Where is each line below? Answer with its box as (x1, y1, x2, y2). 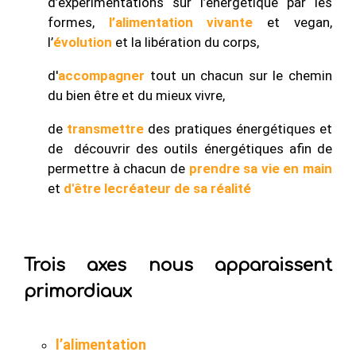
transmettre (63, 121, 145, 137)
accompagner (58, 68, 145, 84)
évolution (53, 34, 113, 51)
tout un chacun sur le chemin (145, 68, 332, 84)
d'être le (60, 180, 116, 197)
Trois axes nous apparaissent (24, 255, 332, 275)
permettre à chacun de (48, 161, 189, 177)
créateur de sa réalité (115, 180, 252, 197)
